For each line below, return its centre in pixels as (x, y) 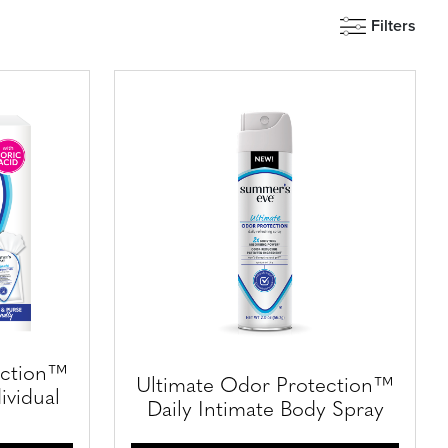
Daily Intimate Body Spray (265, 410)
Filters (393, 25)
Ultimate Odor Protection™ (265, 386)
